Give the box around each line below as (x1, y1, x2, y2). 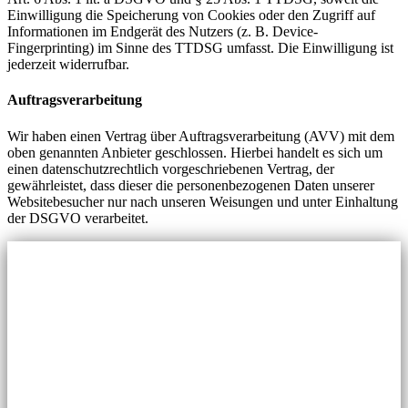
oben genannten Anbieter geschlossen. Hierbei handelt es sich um (7, 144, 382, 160)
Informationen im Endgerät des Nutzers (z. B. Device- (7, 24, 318, 40)
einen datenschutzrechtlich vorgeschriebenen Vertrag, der (7, 160, 334, 177)
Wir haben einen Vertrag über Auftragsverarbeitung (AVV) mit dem (7, 127, 394, 144)
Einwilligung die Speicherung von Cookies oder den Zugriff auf (7, 7, 375, 24)
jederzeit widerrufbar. (7, 56, 129, 73)
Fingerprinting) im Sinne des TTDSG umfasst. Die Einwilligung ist (7, 40, 393, 56)
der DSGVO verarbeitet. (7, 209, 148, 226)
